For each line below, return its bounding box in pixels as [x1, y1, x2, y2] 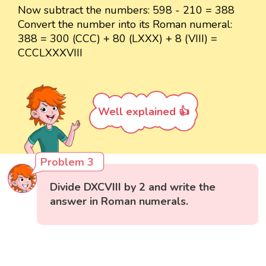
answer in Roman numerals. [50, 194, 189, 209]
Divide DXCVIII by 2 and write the [50, 180, 216, 195]
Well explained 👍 [98, 104, 189, 119]
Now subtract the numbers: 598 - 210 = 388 [18, 3, 235, 18]
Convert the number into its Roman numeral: [18, 17, 232, 32]
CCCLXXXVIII [18, 46, 83, 61]
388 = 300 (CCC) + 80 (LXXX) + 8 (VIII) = [18, 31, 217, 46]
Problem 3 [40, 155, 94, 170]
